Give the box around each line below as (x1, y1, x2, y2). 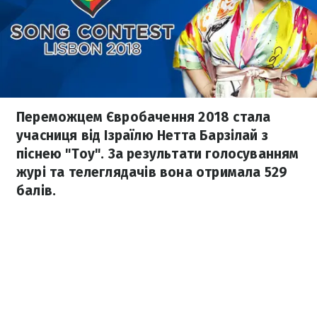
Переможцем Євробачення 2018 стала (16, 109, 271, 125)
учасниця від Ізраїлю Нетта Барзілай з (16, 127, 269, 144)
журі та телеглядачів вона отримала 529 (16, 164, 288, 180)
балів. (16, 183, 57, 199)
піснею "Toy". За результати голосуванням (16, 146, 299, 162)
